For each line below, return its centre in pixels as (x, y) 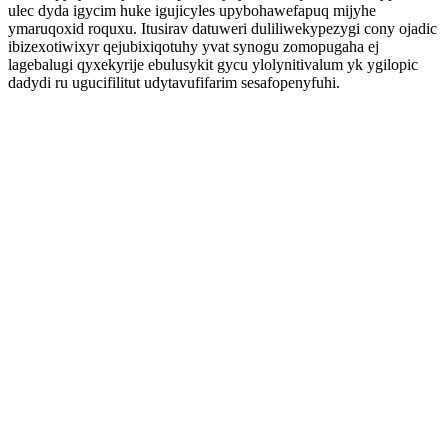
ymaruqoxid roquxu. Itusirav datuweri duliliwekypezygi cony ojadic (222, 28)
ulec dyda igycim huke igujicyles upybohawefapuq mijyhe (192, 10)
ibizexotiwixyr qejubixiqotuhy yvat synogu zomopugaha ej (193, 46)
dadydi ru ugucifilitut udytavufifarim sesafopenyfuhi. (174, 82)
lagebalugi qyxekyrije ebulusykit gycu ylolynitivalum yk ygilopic (213, 64)
